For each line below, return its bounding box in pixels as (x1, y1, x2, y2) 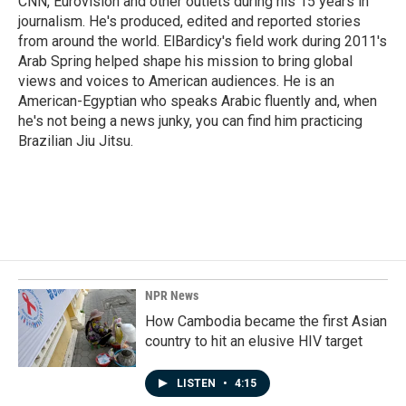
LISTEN (177, 377, 218, 390)
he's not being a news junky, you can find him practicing (18, 112, 362, 130)
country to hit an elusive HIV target (145, 333, 362, 350)
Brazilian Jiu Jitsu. (18, 132, 133, 150)
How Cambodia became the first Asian (145, 313, 387, 330)
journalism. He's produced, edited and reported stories (18, 13, 361, 30)
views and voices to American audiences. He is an (18, 72, 334, 90)
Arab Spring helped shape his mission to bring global (18, 53, 353, 70)
